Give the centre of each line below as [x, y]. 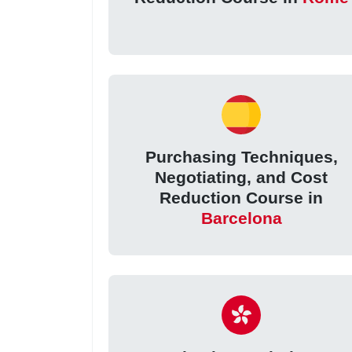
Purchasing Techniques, [241, 157]
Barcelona [241, 218]
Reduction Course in [242, 198]
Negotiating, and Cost [242, 178]
